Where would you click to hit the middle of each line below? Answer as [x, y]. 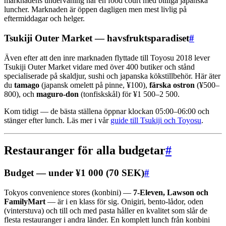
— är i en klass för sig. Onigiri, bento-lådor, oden [124, 202]
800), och [20, 94]
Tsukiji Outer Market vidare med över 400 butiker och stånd [99, 67]
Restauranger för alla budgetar [85, 151]
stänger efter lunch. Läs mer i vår [57, 120]
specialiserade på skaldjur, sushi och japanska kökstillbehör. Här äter [112, 76]
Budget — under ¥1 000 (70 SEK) [74, 173]
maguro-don [58, 94]
